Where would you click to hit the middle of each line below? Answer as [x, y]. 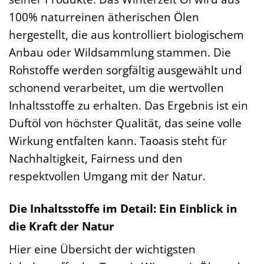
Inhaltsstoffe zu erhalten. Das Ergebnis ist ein [128, 105]
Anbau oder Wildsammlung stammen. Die [120, 52]
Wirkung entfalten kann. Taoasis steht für [118, 140]
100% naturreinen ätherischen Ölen [104, 16]
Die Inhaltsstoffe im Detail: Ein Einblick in [123, 208]
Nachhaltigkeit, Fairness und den [96, 158]
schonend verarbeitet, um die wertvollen [116, 87]
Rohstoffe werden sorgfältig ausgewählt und [126, 70]
